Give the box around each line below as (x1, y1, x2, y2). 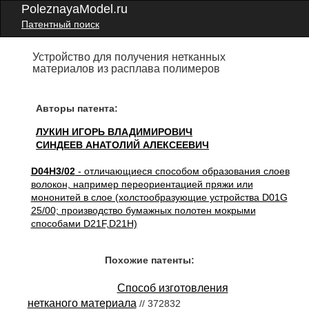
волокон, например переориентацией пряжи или (30, 179, 253, 190)
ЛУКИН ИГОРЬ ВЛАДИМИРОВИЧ (36, 126, 193, 137)
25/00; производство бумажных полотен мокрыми (30, 205, 256, 216)
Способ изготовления (117, 282, 228, 294)
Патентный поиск (21, 19, 99, 30)
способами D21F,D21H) (30, 218, 137, 229)
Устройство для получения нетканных (32, 51, 226, 63)
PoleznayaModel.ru (21, 2, 128, 16)
